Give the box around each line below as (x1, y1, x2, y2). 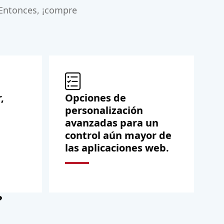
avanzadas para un (65, 116, 158, 130)
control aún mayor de (65, 128, 171, 142)
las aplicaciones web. (65, 141, 169, 155)
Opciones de (65, 91, 126, 105)
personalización (65, 103, 143, 117)
